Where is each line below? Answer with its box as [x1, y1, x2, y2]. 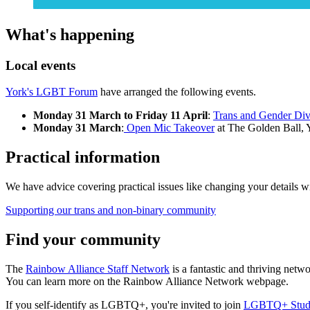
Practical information [6, 148, 160, 167]
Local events [6, 57, 75, 73]
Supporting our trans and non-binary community [6, 204, 216, 217]
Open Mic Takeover [124, 122, 215, 134]
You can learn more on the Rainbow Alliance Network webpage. [6, 275, 289, 288]
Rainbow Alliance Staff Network [26, 263, 170, 275]
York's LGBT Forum [6, 86, 98, 98]
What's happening [6, 25, 134, 44]
